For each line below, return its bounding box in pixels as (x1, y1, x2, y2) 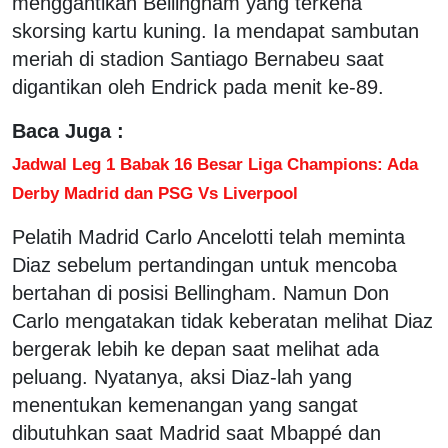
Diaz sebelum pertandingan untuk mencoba (12, 253, 397, 276)
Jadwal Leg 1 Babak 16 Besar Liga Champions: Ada (12, 153, 418, 174)
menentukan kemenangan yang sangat (12, 393, 358, 416)
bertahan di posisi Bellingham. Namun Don (12, 281, 389, 304)
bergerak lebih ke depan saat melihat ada (12, 337, 379, 360)
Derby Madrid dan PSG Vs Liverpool (12, 182, 298, 203)
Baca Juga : (12, 119, 124, 142)
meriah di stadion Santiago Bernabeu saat (12, 47, 384, 70)
